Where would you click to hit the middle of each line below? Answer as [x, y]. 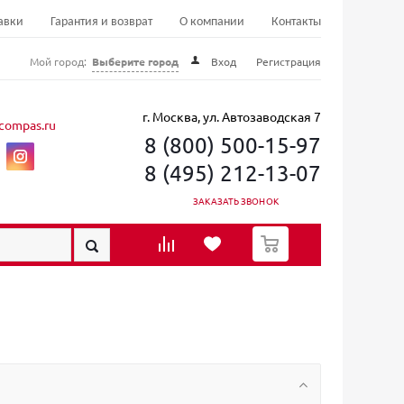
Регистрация [289, 61]
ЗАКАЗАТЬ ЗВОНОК [236, 201]
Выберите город [135, 61]
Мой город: [60, 61]
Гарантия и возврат [101, 22]
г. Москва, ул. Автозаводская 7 [231, 116]
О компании [212, 22]
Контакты [296, 22]
